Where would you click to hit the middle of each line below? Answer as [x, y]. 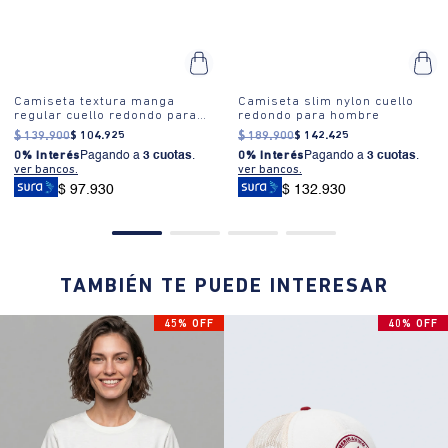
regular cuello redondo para [105, 115]
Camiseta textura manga [94, 101]
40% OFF [413, 325]
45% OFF [189, 325]
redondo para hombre [309, 115]
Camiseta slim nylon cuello [326, 101]
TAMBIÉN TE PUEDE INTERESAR [224, 287]
